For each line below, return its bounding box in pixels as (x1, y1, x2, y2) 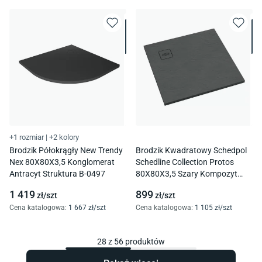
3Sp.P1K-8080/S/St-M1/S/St (136, 181, 241, 191)
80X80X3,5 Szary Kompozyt (136, 169, 237, 179)
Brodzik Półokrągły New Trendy (9, 146, 123, 156)
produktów (123, 237, 165, 247)
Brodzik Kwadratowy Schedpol (136, 146, 247, 156)
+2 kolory (49, 133, 79, 142)
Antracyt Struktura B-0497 (9, 169, 105, 179)
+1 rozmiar (9, 133, 44, 142)
